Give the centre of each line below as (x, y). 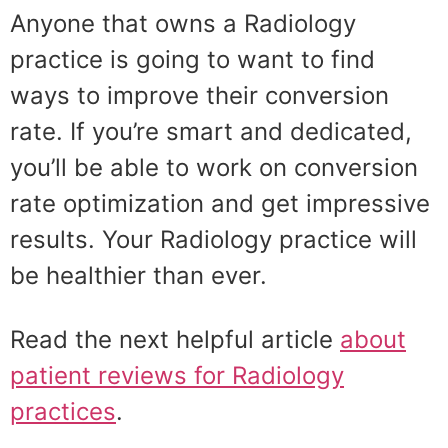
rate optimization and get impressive (220, 203)
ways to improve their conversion (199, 95)
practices (63, 411)
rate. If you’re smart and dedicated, (211, 131)
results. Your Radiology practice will (213, 239)
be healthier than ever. (138, 275)
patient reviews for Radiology (177, 375)
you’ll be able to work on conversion (214, 167)
